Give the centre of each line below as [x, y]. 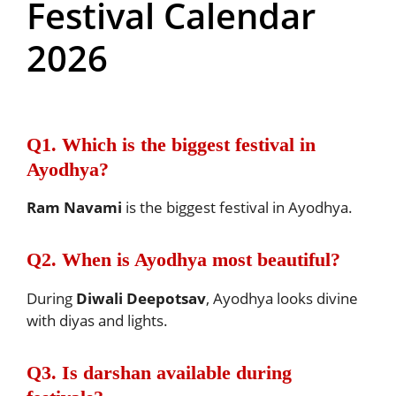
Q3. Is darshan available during [159, 372]
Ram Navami [74, 208]
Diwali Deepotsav [141, 298]
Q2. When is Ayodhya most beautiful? [183, 260]
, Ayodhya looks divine [282, 298]
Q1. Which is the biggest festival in [171, 144]
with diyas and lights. [97, 320]
